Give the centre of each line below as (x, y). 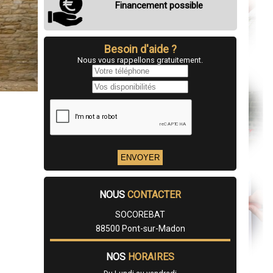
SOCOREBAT (140, 215)
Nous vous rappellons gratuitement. (140, 60)
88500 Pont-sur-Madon (140, 229)
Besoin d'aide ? (140, 49)
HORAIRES (151, 257)
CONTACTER (154, 195)
